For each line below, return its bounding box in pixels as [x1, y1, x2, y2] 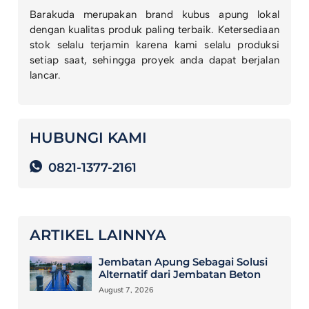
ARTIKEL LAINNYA [29, 226, 166, 244]
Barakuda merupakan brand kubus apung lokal [29, 8, 280, 21]
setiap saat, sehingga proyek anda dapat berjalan [29, 54, 280, 67]
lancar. [29, 69, 61, 82]
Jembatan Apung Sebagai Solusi [99, 255, 268, 269]
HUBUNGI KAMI [29, 128, 147, 146]
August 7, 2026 [99, 285, 154, 295]
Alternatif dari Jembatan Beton [99, 268, 261, 281]
